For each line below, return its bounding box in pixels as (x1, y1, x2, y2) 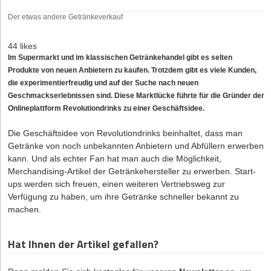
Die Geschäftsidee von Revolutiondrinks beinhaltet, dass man (8, 128, 243, 139)
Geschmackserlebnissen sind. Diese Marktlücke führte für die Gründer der (8, 91, 264, 100)
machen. (8, 204, 41, 215)
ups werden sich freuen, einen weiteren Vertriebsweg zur (8, 179, 225, 189)
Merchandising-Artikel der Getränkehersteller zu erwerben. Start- (8, 166, 256, 177)
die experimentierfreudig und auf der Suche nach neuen (8, 79, 198, 88)
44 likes (8, 41, 37, 51)
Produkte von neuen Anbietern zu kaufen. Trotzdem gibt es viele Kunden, (8, 66, 256, 75)
